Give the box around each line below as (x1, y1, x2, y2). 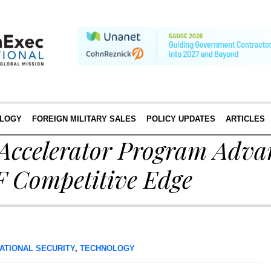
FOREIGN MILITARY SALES (31, 114, 136, 123)
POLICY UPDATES (146, 114, 215, 123)
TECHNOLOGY (80, 244, 135, 253)
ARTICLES (225, 114, 265, 123)
